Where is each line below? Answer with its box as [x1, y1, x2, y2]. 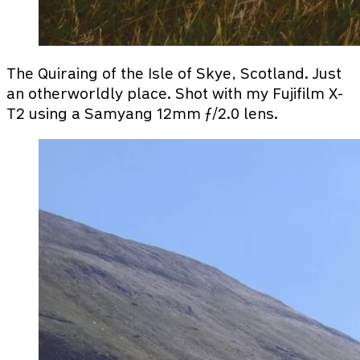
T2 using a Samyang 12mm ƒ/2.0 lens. [6, 105, 278, 121]
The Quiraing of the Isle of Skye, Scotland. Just [6, 65, 342, 81]
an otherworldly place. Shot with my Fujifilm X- [6, 85, 343, 101]
